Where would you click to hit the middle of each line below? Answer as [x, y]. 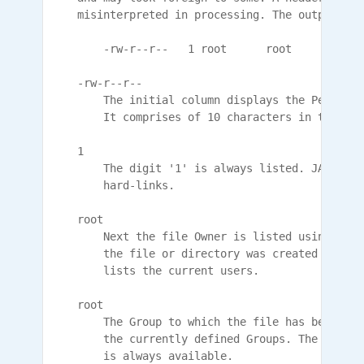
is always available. [142, 356]
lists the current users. [155, 271]
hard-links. [113, 185]
